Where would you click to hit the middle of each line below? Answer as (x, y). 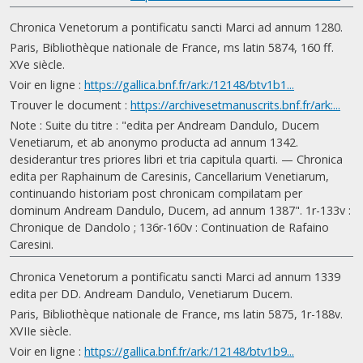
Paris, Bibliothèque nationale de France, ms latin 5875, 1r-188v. (176, 314)
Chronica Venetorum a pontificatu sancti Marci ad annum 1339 (175, 277)
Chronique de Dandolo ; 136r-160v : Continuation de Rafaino (169, 227)
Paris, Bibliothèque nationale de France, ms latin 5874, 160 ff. (172, 47)
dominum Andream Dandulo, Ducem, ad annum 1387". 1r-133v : (180, 210)
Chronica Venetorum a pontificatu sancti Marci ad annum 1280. (176, 27)
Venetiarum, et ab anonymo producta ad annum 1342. (154, 142)
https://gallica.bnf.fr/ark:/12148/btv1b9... (189, 351)
